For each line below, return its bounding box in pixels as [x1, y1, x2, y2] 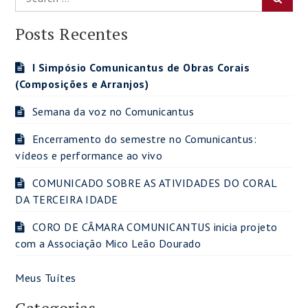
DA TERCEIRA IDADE [15, 192, 118, 206]
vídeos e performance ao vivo [15, 148, 163, 162]
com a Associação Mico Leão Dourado [15, 236, 201, 250]
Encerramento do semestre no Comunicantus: [32, 132, 257, 146]
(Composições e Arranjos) [15, 77, 149, 91]
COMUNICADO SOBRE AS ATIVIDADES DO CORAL [32, 176, 277, 190]
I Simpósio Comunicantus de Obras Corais [32, 60, 250, 74]
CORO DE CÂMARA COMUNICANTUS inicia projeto [32, 220, 278, 234]
